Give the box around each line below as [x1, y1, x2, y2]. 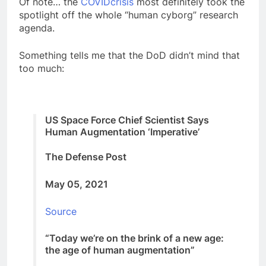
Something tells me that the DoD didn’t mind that [19, 49, 240, 62]
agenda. [19, 22, 55, 34]
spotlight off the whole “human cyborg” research [19, 9, 238, 21]
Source [45, 205, 77, 217]
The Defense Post [45, 150, 126, 163]
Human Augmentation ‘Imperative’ [45, 125, 199, 138]
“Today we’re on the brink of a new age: [45, 232, 224, 244]
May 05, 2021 [45, 178, 108, 190]
